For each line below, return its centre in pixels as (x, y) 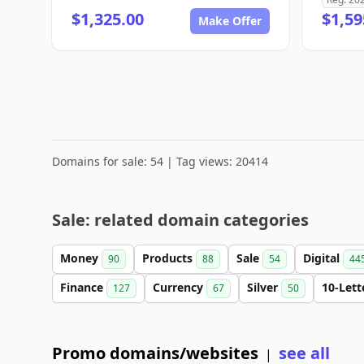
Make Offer (230, 21)
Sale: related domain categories (180, 220)
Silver (264, 287)
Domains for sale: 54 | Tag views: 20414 (160, 161)
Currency (180, 287)
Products (169, 258)
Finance (83, 287)
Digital (323, 258)
